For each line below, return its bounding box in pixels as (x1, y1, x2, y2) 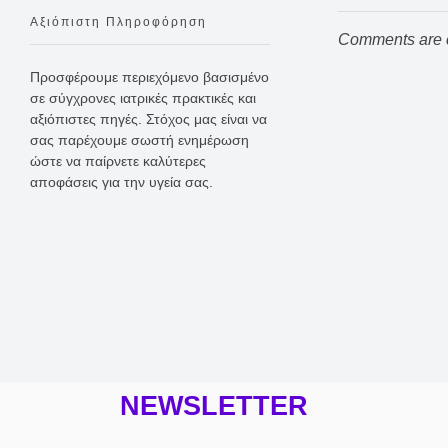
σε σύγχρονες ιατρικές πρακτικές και (30, 90, 256, 107)
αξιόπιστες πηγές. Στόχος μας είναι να (30, 111, 267, 128)
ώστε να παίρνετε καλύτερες (30, 153, 206, 170)
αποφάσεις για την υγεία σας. (30, 174, 213, 191)
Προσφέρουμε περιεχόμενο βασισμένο (30, 69, 269, 86)
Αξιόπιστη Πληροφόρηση (30, 14, 207, 29)
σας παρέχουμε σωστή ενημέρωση (30, 132, 249, 149)
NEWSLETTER (120, 391, 308, 422)
